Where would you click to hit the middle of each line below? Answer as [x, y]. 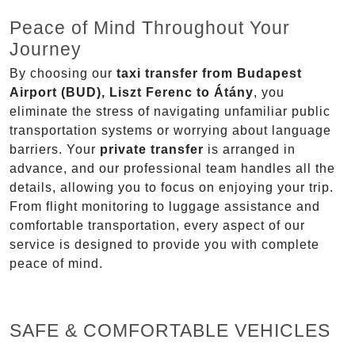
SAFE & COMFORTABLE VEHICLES [170, 331]
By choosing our [63, 74]
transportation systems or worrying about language [170, 131]
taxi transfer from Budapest [209, 74]
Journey [46, 50]
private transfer [152, 150]
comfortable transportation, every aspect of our [157, 226]
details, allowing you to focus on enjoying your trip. [172, 188]
